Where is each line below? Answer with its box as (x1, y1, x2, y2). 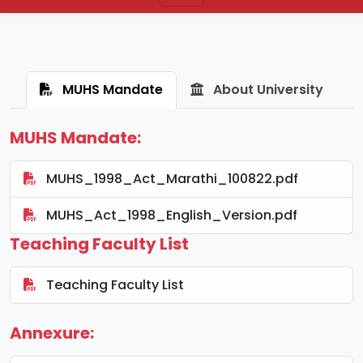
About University (210, 79, 323, 99)
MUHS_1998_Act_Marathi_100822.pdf (43, 169, 298, 188)
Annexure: (10, 321, 94, 344)
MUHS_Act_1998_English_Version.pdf (43, 205, 297, 224)
